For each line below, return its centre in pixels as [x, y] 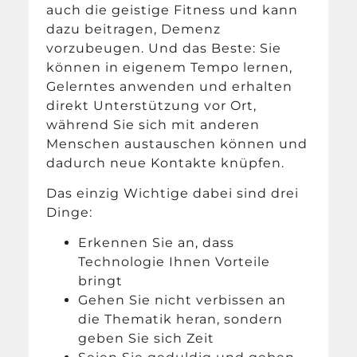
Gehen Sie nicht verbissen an [182, 300]
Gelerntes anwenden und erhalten [170, 86]
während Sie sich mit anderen [153, 124]
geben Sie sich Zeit [147, 339]
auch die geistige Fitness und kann [173, 10]
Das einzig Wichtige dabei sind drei [173, 193]
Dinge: [70, 212]
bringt [101, 281]
